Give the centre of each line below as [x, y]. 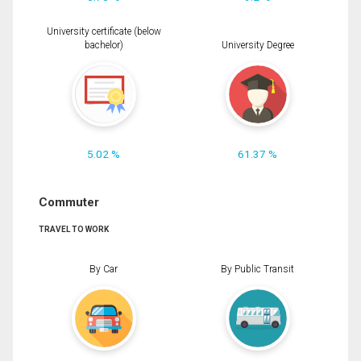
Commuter [69, 203]
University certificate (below [104, 32]
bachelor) [104, 46]
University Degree [257, 46]
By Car [104, 269]
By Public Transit [257, 269]
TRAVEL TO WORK [74, 230]
